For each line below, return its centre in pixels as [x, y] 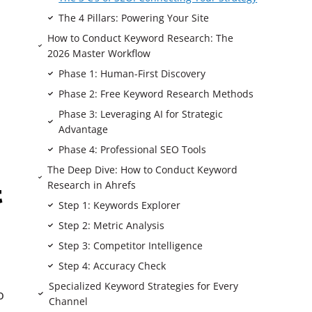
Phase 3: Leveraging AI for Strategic [140, 114]
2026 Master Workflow [99, 53]
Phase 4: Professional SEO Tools [133, 149]
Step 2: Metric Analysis [112, 225]
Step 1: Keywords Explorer [120, 205]
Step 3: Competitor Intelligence [131, 245]
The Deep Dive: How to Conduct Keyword [143, 169]
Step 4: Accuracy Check [112, 265]
